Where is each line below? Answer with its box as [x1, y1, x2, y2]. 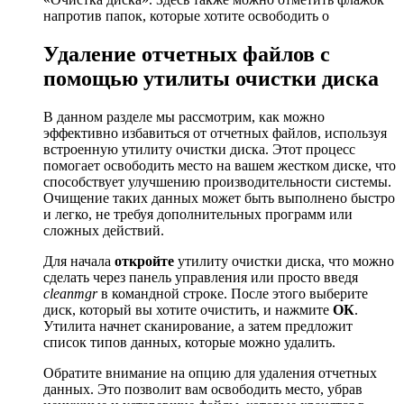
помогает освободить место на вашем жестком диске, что [43, 157, 396, 173]
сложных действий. [43, 222, 164, 238]
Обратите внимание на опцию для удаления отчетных [43, 364, 377, 381]
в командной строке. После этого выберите [97, 285, 368, 301]
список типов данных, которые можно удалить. [43, 334, 335, 350]
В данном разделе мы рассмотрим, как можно [43, 108, 325, 124]
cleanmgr [43, 285, 97, 301]
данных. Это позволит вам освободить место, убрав [43, 381, 363, 397]
